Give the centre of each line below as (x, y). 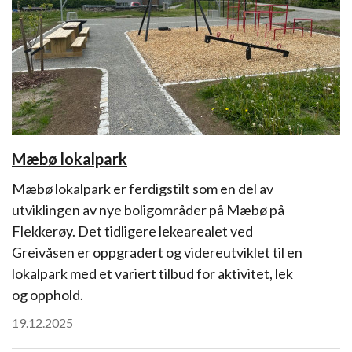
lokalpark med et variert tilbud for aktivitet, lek (152, 273)
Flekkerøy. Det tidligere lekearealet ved (132, 231)
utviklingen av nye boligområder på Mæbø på (148, 210)
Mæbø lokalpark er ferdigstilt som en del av (143, 189)
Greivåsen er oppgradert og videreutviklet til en (157, 252)
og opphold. (48, 295)
